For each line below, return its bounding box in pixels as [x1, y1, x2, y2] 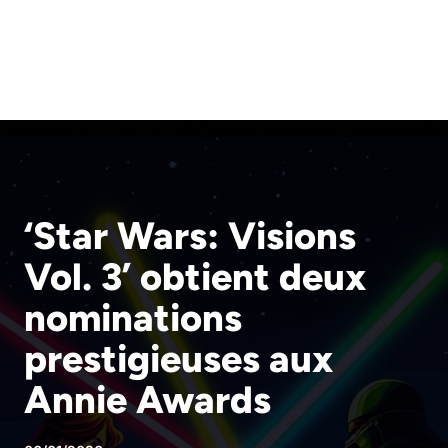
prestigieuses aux [24, 336, 333, 382]
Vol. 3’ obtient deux [24, 254, 366, 300]
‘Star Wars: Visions [24, 213, 356, 259]
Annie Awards [24, 377, 271, 423]
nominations [24, 295, 242, 341]
